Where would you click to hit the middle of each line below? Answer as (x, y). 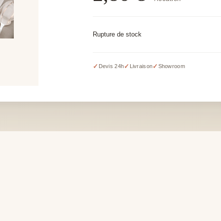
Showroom (171, 66)
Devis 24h (111, 66)
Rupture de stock (117, 34)
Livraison (141, 66)
